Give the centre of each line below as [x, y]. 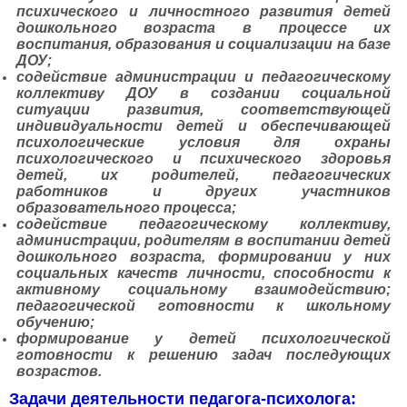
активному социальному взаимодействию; [203, 289]
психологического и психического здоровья [203, 158]
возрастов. [59, 371]
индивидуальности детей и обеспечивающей [203, 125]
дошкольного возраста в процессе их [203, 27]
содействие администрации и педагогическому [203, 76]
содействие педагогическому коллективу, [203, 223]
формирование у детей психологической [203, 338]
